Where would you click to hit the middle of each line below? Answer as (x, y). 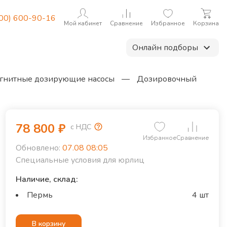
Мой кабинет (83, 23)
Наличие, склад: (47, 179)
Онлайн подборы (165, 48)
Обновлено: (38, 148)
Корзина (206, 23)
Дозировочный (167, 79)
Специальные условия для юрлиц (80, 160)
